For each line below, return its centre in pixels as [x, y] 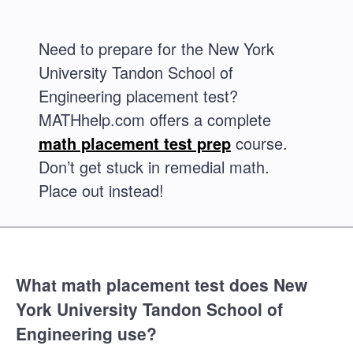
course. [259, 143]
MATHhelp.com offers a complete [155, 119]
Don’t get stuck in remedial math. [154, 167]
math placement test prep [135, 143]
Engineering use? [86, 334]
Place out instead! [101, 190]
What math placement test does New [162, 285]
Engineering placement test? [138, 96]
